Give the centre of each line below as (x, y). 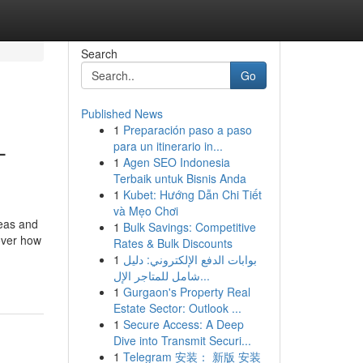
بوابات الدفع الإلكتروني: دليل (190, 259)
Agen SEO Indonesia (176, 162)
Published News (122, 113)
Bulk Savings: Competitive (189, 227)
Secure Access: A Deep (183, 324)
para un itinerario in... (168, 146)
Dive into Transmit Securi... (182, 340)
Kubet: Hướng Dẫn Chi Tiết (192, 194)
